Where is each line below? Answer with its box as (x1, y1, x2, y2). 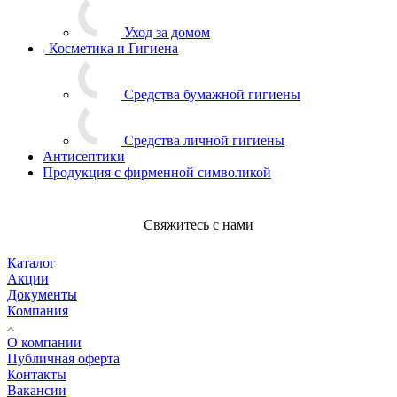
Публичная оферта (7, 350, 120, 366)
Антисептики (43, 148, 125, 164)
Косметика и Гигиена (49, 40, 178, 56)
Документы (7, 286, 77, 302)
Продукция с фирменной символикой (43, 164, 271, 180)
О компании (7, 334, 82, 350)
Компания (7, 302, 68, 318)
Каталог (7, 254, 56, 270)
